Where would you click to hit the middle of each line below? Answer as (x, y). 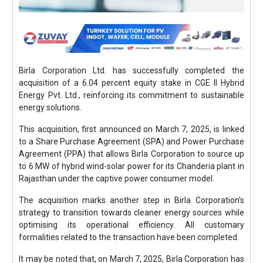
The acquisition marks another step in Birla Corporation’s (131, 200)
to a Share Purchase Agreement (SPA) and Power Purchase (131, 141)
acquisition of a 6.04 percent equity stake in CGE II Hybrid (131, 83)
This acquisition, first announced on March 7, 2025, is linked (131, 129)
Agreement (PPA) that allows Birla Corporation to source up (131, 154)
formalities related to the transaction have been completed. (129, 237)
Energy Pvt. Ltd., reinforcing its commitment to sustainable (131, 95)
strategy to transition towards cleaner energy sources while (131, 213)
